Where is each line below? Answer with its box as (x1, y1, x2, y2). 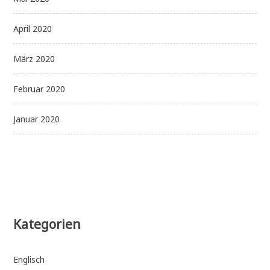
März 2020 (13, 53, 55, 65)
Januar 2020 (13, 113, 60, 125)
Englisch (13, 253, 45, 265)
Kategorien (13, 216, 81, 233)
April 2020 (13, 23, 52, 35)
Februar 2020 (13, 83, 66, 95)
